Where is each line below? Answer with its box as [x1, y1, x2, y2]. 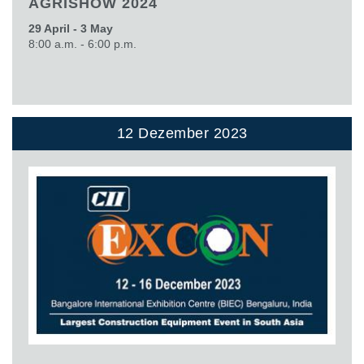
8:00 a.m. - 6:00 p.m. [28, 37, 136, 50]
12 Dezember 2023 [116, 125, 248, 142]
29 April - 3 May [28, 21, 113, 35]
